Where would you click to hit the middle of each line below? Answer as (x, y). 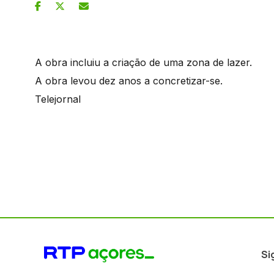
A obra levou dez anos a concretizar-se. (129, 80)
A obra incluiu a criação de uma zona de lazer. (143, 62)
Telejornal (58, 99)
